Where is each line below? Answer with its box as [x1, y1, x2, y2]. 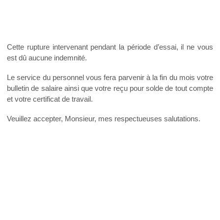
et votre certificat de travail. [7, 95, 93, 104]
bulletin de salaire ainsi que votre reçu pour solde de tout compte [7, 84, 213, 93]
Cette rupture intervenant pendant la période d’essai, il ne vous [7, 43, 213, 52]
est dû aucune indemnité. [7, 54, 87, 62]
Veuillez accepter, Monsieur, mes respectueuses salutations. [7, 114, 200, 123]
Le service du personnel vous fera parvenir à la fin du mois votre [7, 73, 213, 82]
